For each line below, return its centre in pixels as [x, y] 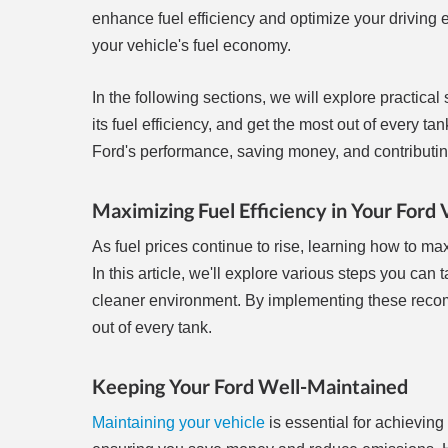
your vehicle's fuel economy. [191, 46]
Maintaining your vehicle [178, 423]
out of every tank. [152, 328]
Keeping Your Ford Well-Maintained [250, 386]
